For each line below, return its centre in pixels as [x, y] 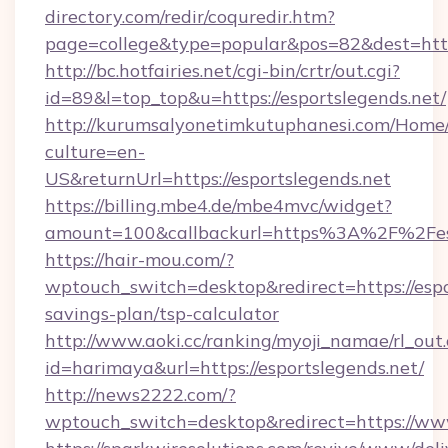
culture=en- [95, 151]
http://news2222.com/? [140, 394]
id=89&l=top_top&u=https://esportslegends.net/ [245, 97]
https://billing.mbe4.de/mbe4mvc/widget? [218, 205]
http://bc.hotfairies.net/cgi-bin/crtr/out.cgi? [222, 70]
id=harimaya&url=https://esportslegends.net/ [234, 367]
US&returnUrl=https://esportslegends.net [218, 178]
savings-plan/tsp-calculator [162, 313]
